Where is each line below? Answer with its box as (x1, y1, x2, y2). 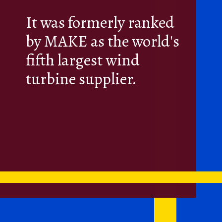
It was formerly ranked (26, 11, 175, 34)
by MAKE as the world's (26, 30, 180, 53)
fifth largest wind (26, 49, 140, 71)
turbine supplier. (26, 68, 137, 90)
